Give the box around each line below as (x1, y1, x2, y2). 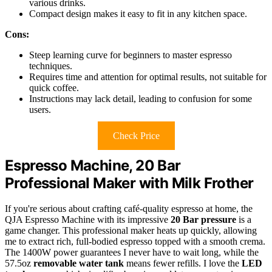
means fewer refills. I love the (124, 258, 242, 269)
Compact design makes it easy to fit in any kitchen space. (29, 8, 247, 19)
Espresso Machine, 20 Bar (5, 156, 181, 174)
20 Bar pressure (171, 214, 236, 225)
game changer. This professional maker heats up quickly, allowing (5, 225, 257, 236)
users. (29, 104, 51, 115)
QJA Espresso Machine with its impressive (5, 214, 171, 225)
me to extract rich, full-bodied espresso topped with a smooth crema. (5, 236, 265, 247)
